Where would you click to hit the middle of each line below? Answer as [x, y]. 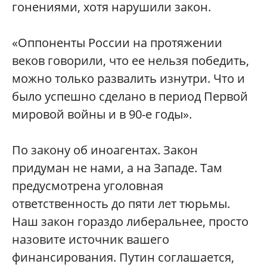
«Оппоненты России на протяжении [117, 43]
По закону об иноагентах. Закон [105, 150]
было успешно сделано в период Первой [130, 96]
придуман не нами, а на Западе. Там [117, 168]
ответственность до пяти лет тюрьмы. [121, 204]
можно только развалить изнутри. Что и [128, 78]
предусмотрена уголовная [88, 186]
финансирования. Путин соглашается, [123, 257]
